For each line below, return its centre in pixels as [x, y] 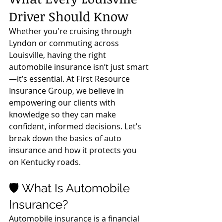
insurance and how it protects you [74, 150]
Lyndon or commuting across [65, 43]
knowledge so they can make [63, 114]
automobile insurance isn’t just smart [79, 67]
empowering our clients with [63, 103]
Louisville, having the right [58, 55]
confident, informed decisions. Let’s [76, 126]
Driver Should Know [69, 16]
